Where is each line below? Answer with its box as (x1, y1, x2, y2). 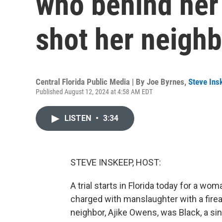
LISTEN (64, 113, 93, 123)
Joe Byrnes (147, 77, 184, 87)
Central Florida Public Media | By (36, 77, 147, 87)
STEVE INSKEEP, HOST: (70, 157, 161, 167)
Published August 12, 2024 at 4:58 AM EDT (36, 88, 153, 96)
